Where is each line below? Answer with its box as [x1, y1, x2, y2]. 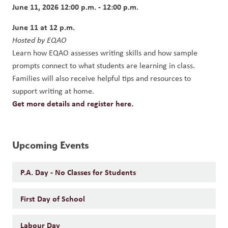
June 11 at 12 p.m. [12, 21, 75, 33]
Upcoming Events [12, 139, 89, 151]
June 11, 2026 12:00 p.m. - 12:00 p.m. [12, 1, 138, 12]
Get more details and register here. [12, 98, 133, 109]
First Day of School [20, 193, 85, 204]
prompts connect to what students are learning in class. [12, 60, 195, 71]
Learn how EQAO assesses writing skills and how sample [12, 47, 197, 58]
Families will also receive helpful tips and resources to [12, 73, 191, 83]
